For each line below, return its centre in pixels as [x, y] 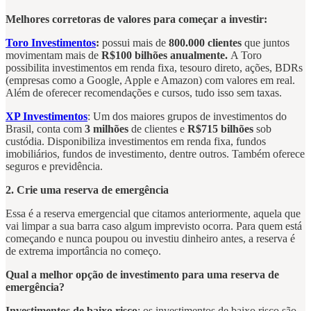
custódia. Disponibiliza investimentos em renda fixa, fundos [136, 142]
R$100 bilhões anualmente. [166, 56]
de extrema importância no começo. [83, 251]
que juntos [266, 43]
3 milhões [107, 129]
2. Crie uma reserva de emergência [87, 190]
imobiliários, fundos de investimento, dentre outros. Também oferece [155, 154]
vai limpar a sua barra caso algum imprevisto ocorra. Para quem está [154, 226]
